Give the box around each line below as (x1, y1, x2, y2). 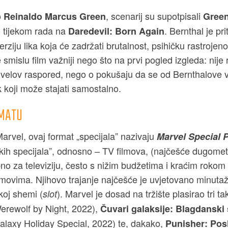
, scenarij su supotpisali (105, 9, 203, 23)
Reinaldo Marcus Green (3, 10, 106, 23)
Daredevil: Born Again (68, 24, 164, 38)
